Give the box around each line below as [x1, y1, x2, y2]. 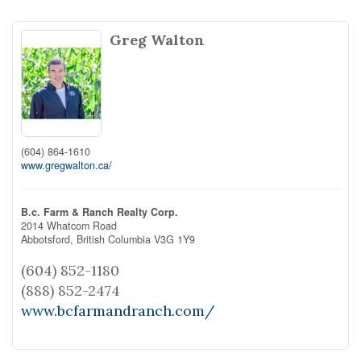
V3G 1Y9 [154, 231, 195, 247]
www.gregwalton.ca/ [21, 157, 112, 172]
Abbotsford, [21, 231, 77, 247]
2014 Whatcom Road [21, 218, 117, 233]
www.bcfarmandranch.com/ [21, 301, 214, 320]
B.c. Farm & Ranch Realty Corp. [21, 204, 178, 219]
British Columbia [77, 231, 151, 247]
